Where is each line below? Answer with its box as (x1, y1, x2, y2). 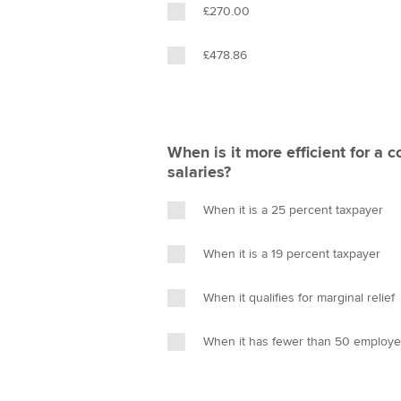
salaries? (167, 162, 231, 182)
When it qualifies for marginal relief (203, 290, 395, 305)
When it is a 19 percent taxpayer (203, 246, 380, 261)
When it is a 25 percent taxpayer (203, 202, 383, 218)
